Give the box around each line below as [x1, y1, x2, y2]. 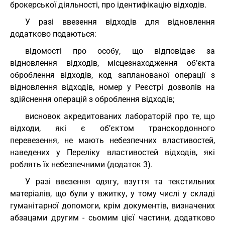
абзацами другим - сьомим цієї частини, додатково [10, 213, 215, 222]
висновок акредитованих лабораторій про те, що [25, 111, 215, 121]
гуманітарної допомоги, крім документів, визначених [10, 201, 215, 210]
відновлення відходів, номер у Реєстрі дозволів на [10, 82, 215, 92]
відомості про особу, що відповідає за [25, 46, 215, 56]
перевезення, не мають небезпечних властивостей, [10, 136, 215, 145]
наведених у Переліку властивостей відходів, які [10, 148, 215, 157]
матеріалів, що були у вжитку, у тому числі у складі [10, 189, 215, 198]
